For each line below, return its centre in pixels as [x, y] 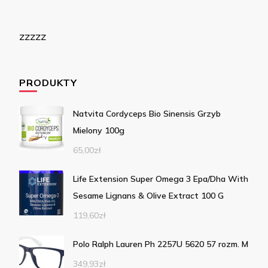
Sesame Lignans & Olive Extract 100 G [148, 195]
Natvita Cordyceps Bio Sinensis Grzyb [147, 113]
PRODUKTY [48, 82]
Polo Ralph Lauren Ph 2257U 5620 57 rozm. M [161, 244]
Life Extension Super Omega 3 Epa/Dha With [161, 179]
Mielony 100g [99, 130]
